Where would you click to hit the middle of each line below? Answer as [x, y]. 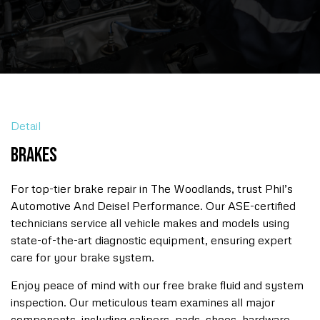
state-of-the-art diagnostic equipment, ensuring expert [151, 240]
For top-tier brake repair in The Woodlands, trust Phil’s [152, 189]
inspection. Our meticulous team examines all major [143, 302]
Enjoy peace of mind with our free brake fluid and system [157, 285]
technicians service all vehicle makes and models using [150, 223]
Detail [26, 126]
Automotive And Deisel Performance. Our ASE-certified [153, 206]
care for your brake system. [82, 257]
